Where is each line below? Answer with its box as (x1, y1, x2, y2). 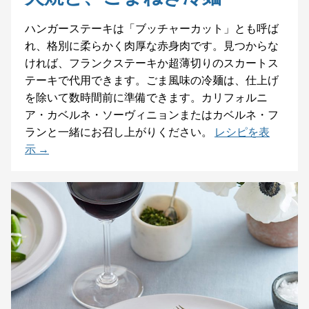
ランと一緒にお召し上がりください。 (25, 123, 212, 139)
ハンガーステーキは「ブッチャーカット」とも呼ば (25, 20, 279, 36)
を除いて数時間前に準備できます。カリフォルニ (25, 89, 268, 105)
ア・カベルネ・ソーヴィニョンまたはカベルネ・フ (25, 106, 279, 122)
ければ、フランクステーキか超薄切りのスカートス (25, 54, 279, 70)
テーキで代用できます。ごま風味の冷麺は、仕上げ (25, 72, 279, 88)
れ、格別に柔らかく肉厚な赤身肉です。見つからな (25, 37, 279, 53)
